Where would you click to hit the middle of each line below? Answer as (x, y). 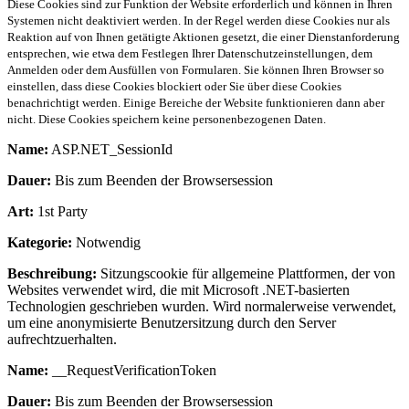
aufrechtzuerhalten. (62, 340)
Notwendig (106, 243)
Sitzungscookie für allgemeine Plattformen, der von (246, 274)
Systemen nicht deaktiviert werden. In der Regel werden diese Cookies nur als (199, 21)
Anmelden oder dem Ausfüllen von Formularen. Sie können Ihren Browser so (196, 70)
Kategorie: (40, 243)
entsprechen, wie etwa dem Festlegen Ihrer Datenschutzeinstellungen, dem (190, 54)
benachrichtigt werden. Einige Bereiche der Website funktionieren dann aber (196, 103)
